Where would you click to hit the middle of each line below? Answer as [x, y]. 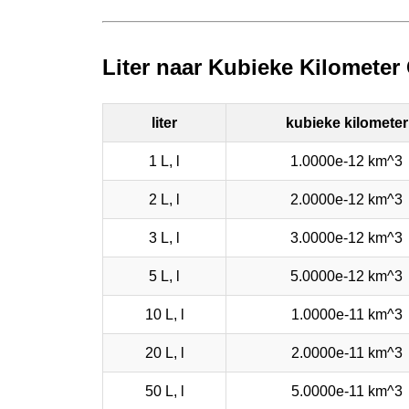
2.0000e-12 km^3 [346, 199]
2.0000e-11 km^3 [346, 352]
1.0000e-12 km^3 [346, 161]
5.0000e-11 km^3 [346, 391]
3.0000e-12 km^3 [346, 237]
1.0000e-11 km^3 [346, 314]
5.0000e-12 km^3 [346, 276]
